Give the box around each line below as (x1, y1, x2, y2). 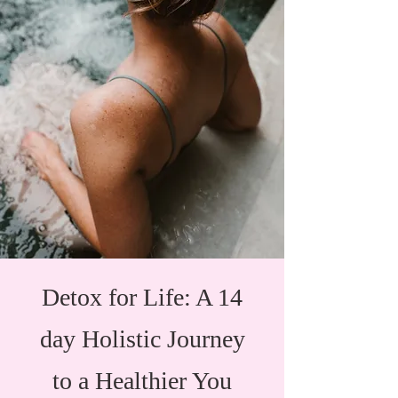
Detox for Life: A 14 (42, 283, 243, 312)
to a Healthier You (52, 367, 232, 395)
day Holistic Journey (39, 325, 245, 354)
